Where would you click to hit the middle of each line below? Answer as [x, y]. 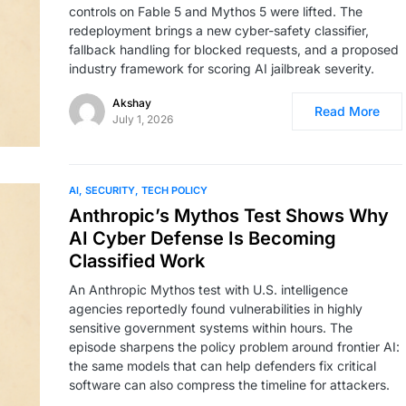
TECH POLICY [174, 191]
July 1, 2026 [143, 119]
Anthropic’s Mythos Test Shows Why [229, 216]
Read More [347, 111]
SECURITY [110, 191]
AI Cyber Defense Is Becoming [203, 239]
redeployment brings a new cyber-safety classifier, [219, 30]
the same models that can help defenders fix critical [222, 366]
